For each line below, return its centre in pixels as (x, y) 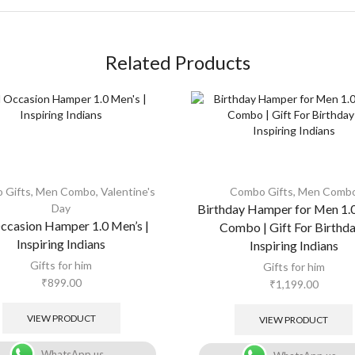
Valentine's (128, 191)
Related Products (177, 63)
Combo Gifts (261, 191)
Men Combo (65, 191)
